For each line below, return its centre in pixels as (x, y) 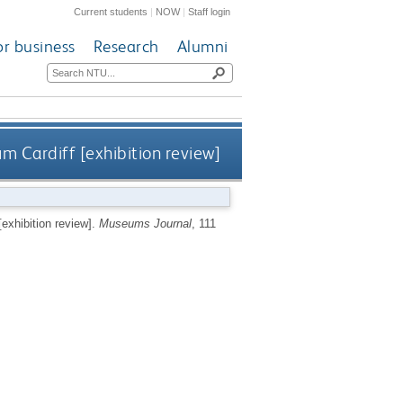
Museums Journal (145, 223)
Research (126, 47)
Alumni (202, 47)
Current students (111, 11)
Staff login (210, 11)
